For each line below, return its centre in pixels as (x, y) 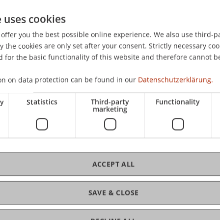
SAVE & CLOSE (113, 192)
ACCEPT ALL (113, 164)
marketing (110, 109)
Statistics (42, 101)
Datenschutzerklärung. (176, 79)
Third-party (110, 101)
